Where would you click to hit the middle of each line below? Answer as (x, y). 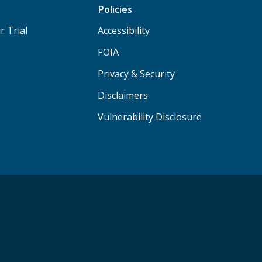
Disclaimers (123, 95)
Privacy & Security (137, 73)
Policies (115, 9)
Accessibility (124, 30)
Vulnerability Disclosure (150, 117)
